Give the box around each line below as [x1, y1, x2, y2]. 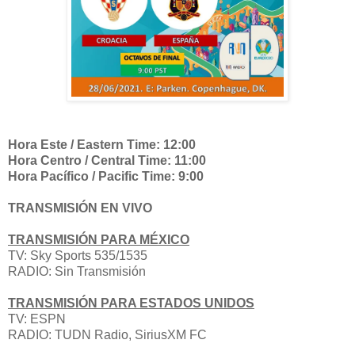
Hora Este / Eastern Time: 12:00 [8, 137, 196, 151]
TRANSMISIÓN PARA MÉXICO [8, 232, 189, 246]
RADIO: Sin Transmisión [8, 264, 146, 278]
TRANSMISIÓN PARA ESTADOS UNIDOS [8, 296, 254, 310]
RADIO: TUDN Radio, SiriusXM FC [8, 327, 207, 342]
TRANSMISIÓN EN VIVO [8, 200, 155, 215]
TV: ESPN [8, 311, 66, 326]
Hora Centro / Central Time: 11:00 [8, 153, 206, 167]
